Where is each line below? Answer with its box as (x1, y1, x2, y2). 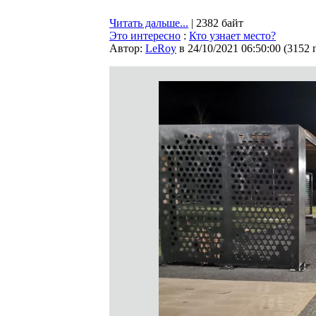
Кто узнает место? (189, 30, 276, 42)
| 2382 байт (188, 17, 243, 29)
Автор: (109, 42, 145, 54)
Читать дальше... (109, 17, 188, 29)
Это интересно (109, 30, 181, 42)
